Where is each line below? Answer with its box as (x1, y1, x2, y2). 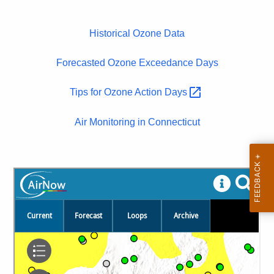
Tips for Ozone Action (70, 87, 165, 98)
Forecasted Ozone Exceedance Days (56, 57, 218, 68)
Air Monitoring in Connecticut (74, 116, 200, 127)
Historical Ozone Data (89, 28, 185, 39)
